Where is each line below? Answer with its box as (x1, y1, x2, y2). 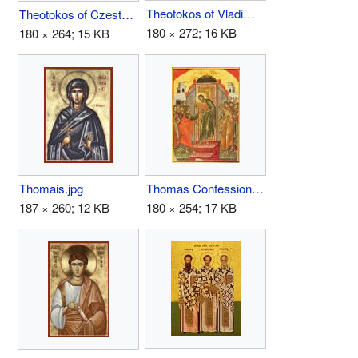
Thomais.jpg (19, 179, 83, 197)
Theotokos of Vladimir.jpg (243, 4, 255, 22)
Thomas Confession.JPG (252, 179, 264, 197)
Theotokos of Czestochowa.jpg (121, 5, 133, 22)
